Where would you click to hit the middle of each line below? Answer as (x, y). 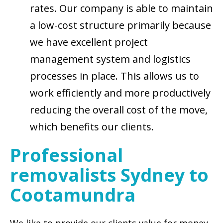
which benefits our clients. (92, 127)
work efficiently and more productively (120, 93)
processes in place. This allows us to (114, 76)
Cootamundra (73, 195)
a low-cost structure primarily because (120, 25)
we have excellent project (89, 42)
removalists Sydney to (109, 175)
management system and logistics (110, 59)
